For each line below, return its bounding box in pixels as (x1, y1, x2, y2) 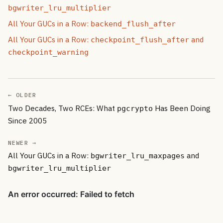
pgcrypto (117, 104, 153, 113)
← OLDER (8, 91, 37, 99)
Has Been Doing (153, 103, 211, 113)
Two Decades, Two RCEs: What (8, 103, 117, 113)
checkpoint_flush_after (91, 35, 189, 44)
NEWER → (8, 138, 37, 146)
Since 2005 (8, 115, 47, 125)
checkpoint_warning (8, 47, 89, 57)
